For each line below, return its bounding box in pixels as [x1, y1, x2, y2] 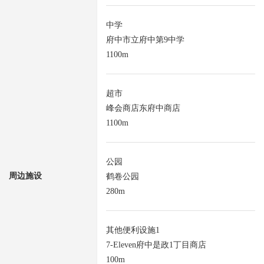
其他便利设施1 [106, 226, 160, 235]
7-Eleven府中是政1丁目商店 [106, 240, 206, 250]
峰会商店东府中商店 [106, 104, 180, 113]
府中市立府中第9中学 [106, 35, 184, 45]
